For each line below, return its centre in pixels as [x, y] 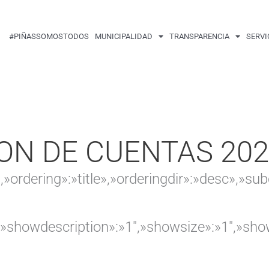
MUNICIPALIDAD [123, 36]
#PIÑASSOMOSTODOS [49, 36]
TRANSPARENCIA [199, 36]
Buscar [38, 8]
